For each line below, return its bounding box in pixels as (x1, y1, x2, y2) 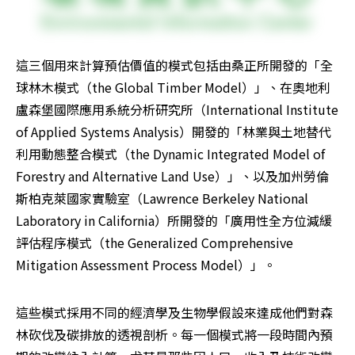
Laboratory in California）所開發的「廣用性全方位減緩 (16, 211, 332, 231)
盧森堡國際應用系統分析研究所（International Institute (16, 100, 338, 120)
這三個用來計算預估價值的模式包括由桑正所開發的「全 (16, 55, 333, 75)
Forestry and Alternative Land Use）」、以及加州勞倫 (16, 166, 329, 186)
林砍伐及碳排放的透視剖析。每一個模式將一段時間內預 (16, 325, 333, 345)
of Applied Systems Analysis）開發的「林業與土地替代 (16, 122, 331, 142)
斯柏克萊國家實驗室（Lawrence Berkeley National (16, 189, 308, 208)
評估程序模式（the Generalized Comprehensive (16, 233, 293, 253)
